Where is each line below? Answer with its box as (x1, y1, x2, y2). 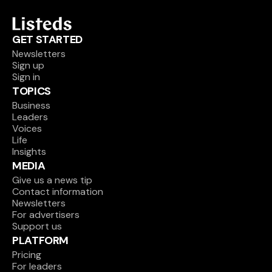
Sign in (12, 70, 40, 83)
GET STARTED (12, 32, 83, 47)
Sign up (12, 59, 44, 72)
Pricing (12, 248, 41, 261)
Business (12, 99, 50, 112)
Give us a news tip (12, 174, 92, 186)
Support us (12, 220, 62, 233)
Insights (12, 145, 46, 158)
